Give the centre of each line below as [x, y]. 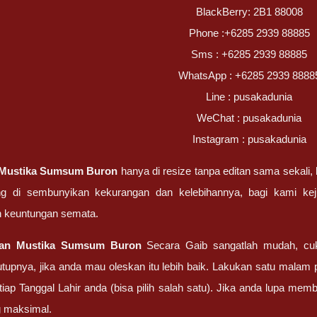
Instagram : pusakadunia [249, 139]
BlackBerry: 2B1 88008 [249, 12]
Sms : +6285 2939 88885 [249, 54]
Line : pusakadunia [249, 97]
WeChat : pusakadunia [249, 118]
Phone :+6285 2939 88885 [249, 33]
